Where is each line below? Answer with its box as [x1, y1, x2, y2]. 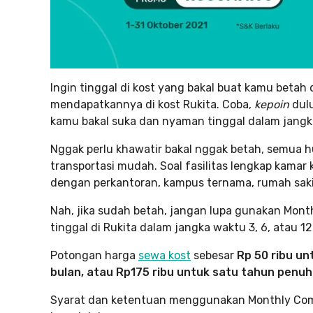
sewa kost [138, 249, 191, 262]
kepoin [254, 98, 292, 111]
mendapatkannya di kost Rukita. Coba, [50, 98, 254, 111]
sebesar [191, 249, 234, 262]
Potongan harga [50, 249, 138, 262]
